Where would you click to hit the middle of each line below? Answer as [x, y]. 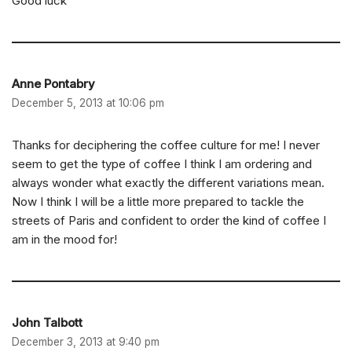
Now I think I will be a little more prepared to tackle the [158, 202]
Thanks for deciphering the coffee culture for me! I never [166, 145]
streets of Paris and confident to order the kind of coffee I [169, 221]
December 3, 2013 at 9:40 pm [86, 342]
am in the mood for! [64, 240]
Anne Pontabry [53, 84]
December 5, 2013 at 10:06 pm [88, 103]
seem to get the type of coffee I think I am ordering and [162, 164]
